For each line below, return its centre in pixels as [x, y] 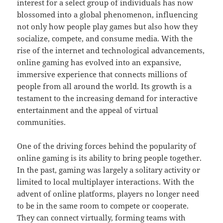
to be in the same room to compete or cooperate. [103, 206]
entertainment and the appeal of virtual [88, 110]
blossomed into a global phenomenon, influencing [108, 15]
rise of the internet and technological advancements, [111, 51]
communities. [42, 122]
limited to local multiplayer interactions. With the [106, 182]
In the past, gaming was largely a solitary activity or [109, 170]
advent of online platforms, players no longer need [108, 194]
